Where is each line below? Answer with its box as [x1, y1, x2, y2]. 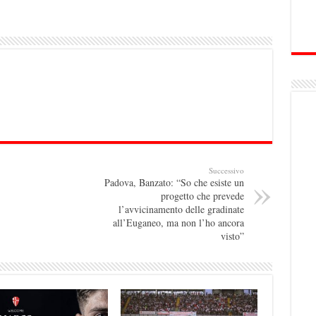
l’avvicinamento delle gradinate [118, 202, 244, 216]
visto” [220, 229, 244, 243]
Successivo [208, 164, 244, 176]
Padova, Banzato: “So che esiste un [104, 175, 244, 189]
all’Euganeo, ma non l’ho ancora [112, 215, 244, 229]
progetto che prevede [160, 188, 244, 202]
